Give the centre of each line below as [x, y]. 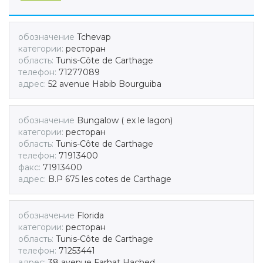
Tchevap [93, 37]
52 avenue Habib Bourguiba [105, 84]
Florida [89, 216]
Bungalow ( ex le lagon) [124, 121]
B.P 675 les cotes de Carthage [110, 179]
